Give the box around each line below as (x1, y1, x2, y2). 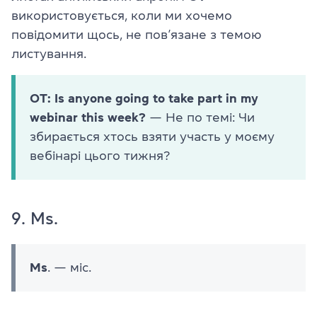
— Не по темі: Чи (146, 111, 255, 125)
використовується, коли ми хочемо (11, 9, 232, 23)
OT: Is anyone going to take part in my (30, 92, 258, 105)
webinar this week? (30, 111, 146, 125)
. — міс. (47, 261, 91, 275)
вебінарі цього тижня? (30, 149, 170, 163)
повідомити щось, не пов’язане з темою (11, 28, 262, 42)
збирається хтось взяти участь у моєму (30, 130, 275, 144)
